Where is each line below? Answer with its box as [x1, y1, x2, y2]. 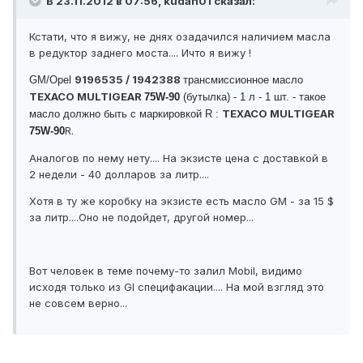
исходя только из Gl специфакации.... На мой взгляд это [29, 280, 324, 294]
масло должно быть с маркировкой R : [29, 108, 222, 121]
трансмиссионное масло [183, 74, 303, 87]
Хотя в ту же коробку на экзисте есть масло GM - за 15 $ [29, 194, 334, 208]
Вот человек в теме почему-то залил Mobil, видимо [29, 264, 302, 278]
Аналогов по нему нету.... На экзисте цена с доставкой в [29, 152, 328, 165]
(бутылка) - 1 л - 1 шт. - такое [180, 91, 326, 104]
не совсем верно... [29, 297, 127, 310]
